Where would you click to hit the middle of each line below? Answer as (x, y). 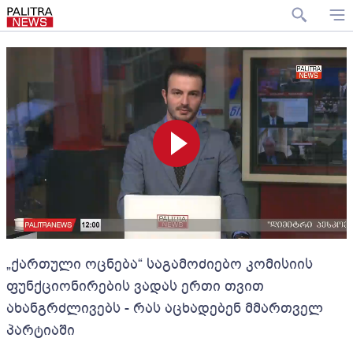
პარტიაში (41, 330)
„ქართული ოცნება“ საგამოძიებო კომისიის (160, 264)
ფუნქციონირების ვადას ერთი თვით (135, 286)
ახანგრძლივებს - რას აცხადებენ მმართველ (165, 308)
